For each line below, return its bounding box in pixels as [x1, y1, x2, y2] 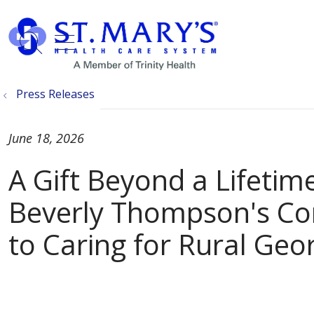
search [29, 34, 102, 66]
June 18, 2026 [8, 130, 84, 147]
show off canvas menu [54, 24, 292, 55]
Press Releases [16, 86, 95, 102]
